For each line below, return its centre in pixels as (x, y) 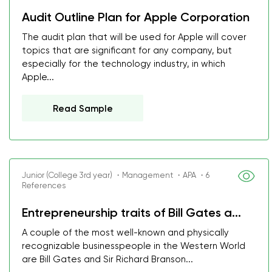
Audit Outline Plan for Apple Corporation (136, 17)
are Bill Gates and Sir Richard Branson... (107, 259)
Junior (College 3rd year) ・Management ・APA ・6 (116, 175)
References (44, 185)
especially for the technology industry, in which (124, 64)
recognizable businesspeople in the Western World (134, 246)
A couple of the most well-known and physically (125, 233)
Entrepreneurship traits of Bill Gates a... (131, 212)
